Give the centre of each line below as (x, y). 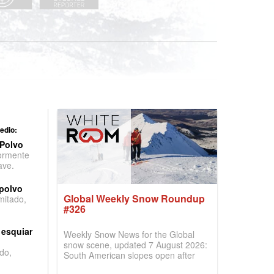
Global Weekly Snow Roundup (135, 198)
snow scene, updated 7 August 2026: (136, 245)
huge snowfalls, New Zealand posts (132, 265)
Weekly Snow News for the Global (129, 234)
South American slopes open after (130, 255)
